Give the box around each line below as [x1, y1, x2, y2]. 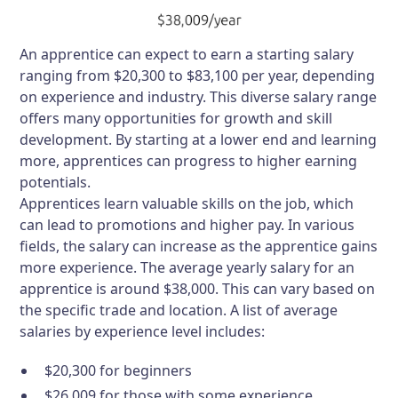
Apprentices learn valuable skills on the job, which [20, 194, 354, 214]
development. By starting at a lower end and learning [20, 130, 378, 150]
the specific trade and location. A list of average [20, 300, 338, 321]
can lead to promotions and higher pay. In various [20, 215, 355, 235]
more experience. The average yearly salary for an [20, 258, 355, 278]
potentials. [20, 172, 92, 193]
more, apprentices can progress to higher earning [20, 151, 358, 171]
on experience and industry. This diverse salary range [20, 87, 378, 107]
